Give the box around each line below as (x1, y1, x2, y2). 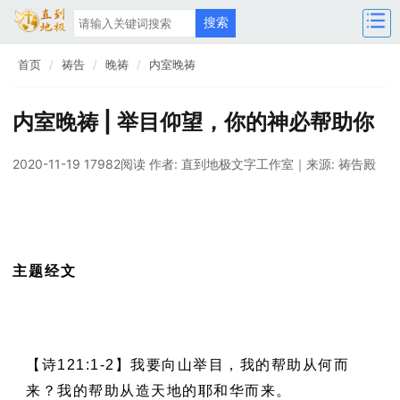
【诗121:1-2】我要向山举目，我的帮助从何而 (26, 357, 349, 372)
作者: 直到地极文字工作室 (149, 156, 294, 171)
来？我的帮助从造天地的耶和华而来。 (26, 383, 292, 398)
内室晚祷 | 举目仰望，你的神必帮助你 (12, 109, 374, 135)
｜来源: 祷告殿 (294, 156, 376, 171)
